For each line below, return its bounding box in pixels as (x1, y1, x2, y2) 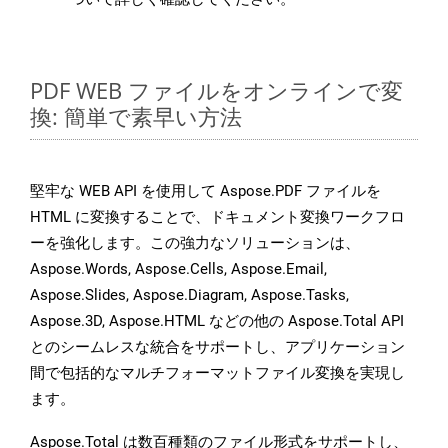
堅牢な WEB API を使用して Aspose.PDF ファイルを (30, 182, 381, 201)
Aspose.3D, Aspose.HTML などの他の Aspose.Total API (30, 312, 404, 331)
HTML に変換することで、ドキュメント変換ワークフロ (30, 208, 405, 227)
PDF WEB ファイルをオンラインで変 (30, 75, 403, 106)
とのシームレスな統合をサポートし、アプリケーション (30, 338, 405, 357)
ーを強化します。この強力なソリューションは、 (30, 234, 360, 253)
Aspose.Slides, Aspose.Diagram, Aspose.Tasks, (30, 286, 349, 305)
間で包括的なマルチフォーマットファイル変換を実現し (30, 364, 405, 383)
